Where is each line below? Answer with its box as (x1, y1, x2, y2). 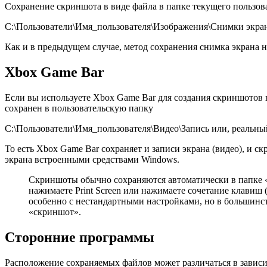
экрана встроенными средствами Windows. (5, 154, 179, 165)
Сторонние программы (5, 229, 154, 245)
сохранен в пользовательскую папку (5, 103, 153, 114)
